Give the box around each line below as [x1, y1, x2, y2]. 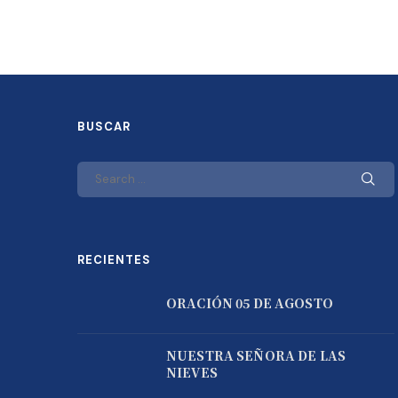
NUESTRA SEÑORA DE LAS [166, 346, 346, 364]
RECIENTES [77, 251, 151, 267]
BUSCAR [77, 118, 131, 134]
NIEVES [166, 362, 218, 381]
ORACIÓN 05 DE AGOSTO [166, 293, 333, 312]
